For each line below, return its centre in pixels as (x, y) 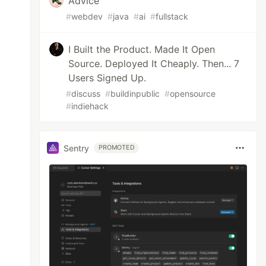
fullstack (172, 16)
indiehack (90, 106)
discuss (86, 94)
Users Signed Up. (107, 78)
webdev (87, 16)
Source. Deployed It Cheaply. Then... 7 (154, 64)
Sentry (77, 148)
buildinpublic (135, 94)
